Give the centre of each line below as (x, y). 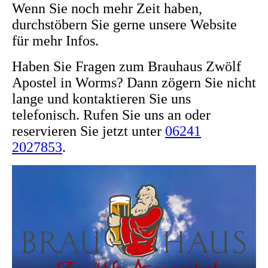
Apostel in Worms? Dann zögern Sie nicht (134, 83)
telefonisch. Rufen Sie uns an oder (111, 115)
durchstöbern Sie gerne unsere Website (124, 25)
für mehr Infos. (55, 41)
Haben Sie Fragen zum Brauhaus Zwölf (127, 67)
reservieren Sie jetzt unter (89, 131)
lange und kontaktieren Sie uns (101, 99)
